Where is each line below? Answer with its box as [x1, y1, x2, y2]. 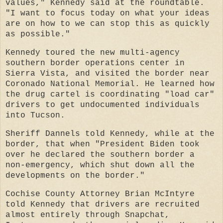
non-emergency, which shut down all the [5, 160, 195, 170]
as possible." [5, 30, 70, 39]
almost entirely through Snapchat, [5, 210, 170, 220]
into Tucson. [5, 111, 70, 120]
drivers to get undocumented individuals [5, 100, 200, 110]
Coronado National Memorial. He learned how [5, 79, 215, 89]
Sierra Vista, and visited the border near [5, 69, 210, 78]
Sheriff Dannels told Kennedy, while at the [5, 129, 215, 138]
